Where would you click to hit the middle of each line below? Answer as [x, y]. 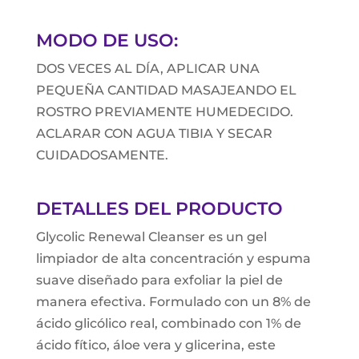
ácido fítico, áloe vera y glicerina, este [155, 345]
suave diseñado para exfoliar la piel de [159, 280]
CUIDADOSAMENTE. [102, 155]
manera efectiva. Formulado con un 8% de [173, 302]
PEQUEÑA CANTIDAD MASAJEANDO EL [166, 91]
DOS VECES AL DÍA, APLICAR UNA [147, 69]
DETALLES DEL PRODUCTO [159, 209]
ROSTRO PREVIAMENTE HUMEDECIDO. [164, 112]
